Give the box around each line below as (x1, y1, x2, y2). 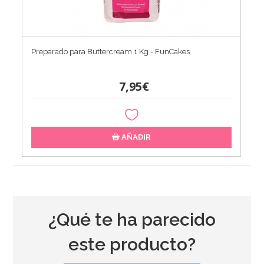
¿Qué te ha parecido (48, 209, 216, 230)
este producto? (68, 233, 196, 255)
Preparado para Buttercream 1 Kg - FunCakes (31, 47, 190, 56)
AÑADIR (120, 132, 151, 141)
